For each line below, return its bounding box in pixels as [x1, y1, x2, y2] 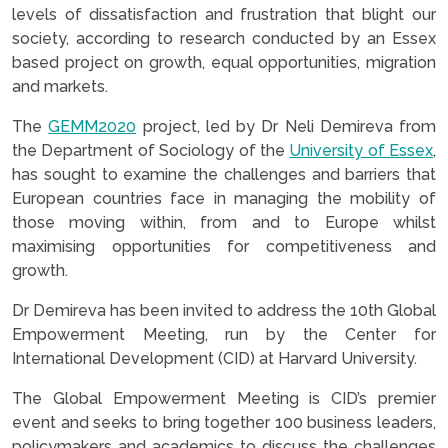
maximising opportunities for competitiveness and [12, 237, 436, 256]
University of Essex [289, 141, 433, 160]
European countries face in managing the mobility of [12, 189, 436, 208]
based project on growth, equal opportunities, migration [12, 53, 436, 72]
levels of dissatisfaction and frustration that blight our [12, 5, 436, 24]
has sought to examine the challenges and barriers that [12, 165, 436, 184]
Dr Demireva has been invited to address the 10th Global [12, 301, 436, 320]
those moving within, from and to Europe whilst [12, 213, 436, 232]
